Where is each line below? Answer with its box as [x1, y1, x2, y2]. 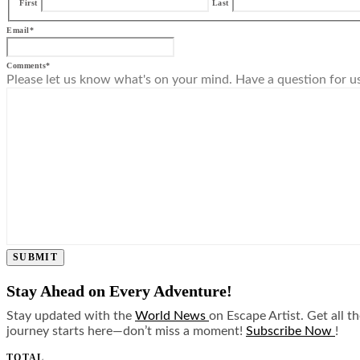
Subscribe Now [246, 325, 335, 338]
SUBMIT [13, 252, 59, 264]
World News [135, 309, 209, 323]
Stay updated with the [6, 309, 135, 323]
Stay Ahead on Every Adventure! [6, 282, 236, 301]
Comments [6, 61, 46, 71]
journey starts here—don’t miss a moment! [6, 325, 246, 338]
